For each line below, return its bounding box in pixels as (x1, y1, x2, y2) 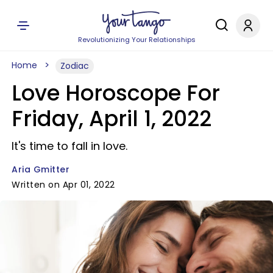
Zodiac (60, 60, 89, 72)
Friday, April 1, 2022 (12, 104, 211, 133)
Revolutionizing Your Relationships (77, 35, 196, 44)
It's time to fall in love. (12, 138, 127, 154)
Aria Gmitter (12, 163, 69, 175)
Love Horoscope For (12, 78, 220, 108)
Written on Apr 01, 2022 (12, 179, 115, 191)
